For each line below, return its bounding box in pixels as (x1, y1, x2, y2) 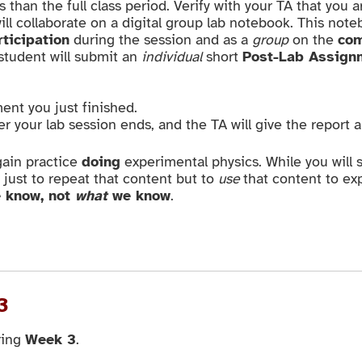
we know (107, 186, 171, 204)
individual (141, 48, 202, 66)
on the (288, 31, 338, 49)
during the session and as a (69, 31, 252, 49)
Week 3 (25, 330, 77, 349)
